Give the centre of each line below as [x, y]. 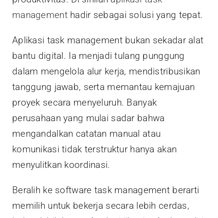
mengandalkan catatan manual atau [87, 134]
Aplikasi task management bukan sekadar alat [108, 40]
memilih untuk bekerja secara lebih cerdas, [101, 206]
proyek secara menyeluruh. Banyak [85, 103]
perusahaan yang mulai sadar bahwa [89, 118]
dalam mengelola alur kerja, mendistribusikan [106, 72]
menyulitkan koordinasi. [61, 165]
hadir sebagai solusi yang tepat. [135, 15]
